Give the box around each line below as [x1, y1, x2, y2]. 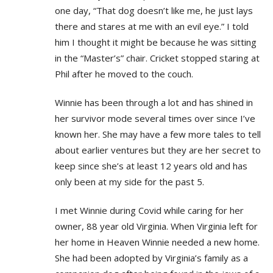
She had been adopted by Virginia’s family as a [55, 251, 248, 264]
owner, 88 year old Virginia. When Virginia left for [55, 219, 258, 232]
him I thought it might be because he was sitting [55, 35, 257, 48]
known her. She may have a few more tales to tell [55, 127, 261, 140]
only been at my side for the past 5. [55, 175, 204, 188]
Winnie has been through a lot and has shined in [55, 96, 253, 108]
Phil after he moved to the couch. [55, 67, 193, 80]
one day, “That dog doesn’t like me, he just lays [55, 4, 253, 16]
